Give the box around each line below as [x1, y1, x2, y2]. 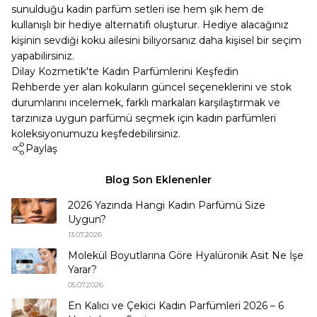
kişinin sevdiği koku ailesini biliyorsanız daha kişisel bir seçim [11, 34, 301, 47]
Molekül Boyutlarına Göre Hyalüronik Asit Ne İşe [68, 249, 304, 262]
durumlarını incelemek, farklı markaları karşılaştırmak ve [11, 96, 280, 109]
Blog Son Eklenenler [105, 173, 212, 186]
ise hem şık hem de [164, 3, 264, 16]
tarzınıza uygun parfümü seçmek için [11, 112, 197, 125]
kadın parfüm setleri [67, 3, 164, 16]
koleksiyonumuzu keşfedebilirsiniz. [11, 127, 180, 140]
